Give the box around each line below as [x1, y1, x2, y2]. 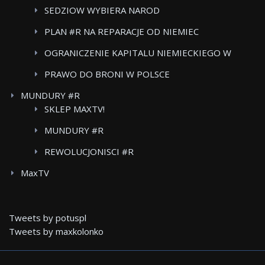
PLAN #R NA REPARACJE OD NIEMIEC [44, 25, 199, 37]
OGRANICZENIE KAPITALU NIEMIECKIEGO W [44, 46, 231, 59]
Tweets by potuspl [9, 211, 86, 224]
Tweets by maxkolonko [9, 225, 104, 237]
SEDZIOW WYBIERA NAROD [44, 4, 160, 16]
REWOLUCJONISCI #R [44, 145, 134, 157]
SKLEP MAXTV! [44, 102, 105, 115]
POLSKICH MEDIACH [44, 60, 131, 72]
